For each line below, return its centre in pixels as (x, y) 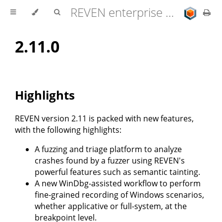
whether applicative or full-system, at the (111, 206)
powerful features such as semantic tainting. (117, 172)
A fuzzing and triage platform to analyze (108, 149)
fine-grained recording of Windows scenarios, (119, 195)
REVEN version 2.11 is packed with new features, (104, 119)
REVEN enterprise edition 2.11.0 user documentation (170, 12)
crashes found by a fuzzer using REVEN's (110, 161)
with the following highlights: (68, 130)
